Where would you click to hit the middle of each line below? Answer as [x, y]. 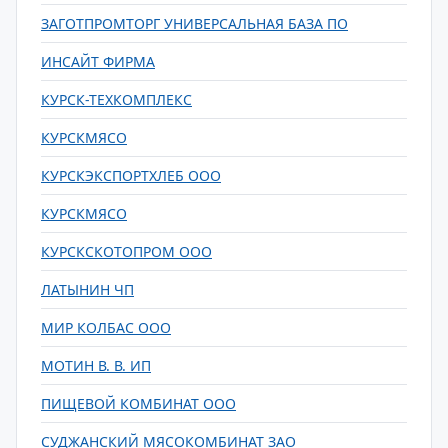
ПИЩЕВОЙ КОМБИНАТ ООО [138, 403]
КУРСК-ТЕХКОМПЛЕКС [116, 99]
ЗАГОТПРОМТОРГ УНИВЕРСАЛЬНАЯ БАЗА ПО [194, 23]
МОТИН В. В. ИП [96, 365]
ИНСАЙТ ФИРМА [98, 61]
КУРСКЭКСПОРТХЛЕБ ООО [131, 175]
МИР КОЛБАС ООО [106, 327]
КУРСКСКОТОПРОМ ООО [126, 251]
